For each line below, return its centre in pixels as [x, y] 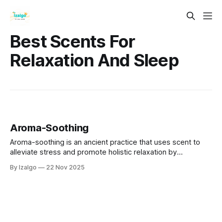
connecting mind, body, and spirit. [67, 162]
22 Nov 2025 [65, 167]
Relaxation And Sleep [94, 60]
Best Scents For [73, 41]
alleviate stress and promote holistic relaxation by [93, 152]
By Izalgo [23, 167]
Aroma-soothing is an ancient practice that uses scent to [105, 142]
